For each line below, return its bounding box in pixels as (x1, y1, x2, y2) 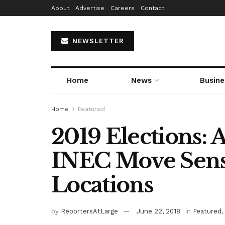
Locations (51, 172, 153, 198)
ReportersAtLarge (61, 207, 118, 215)
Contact (141, 5, 164, 12)
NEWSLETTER (70, 37, 124, 45)
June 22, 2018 (137, 207, 180, 215)
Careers (110, 5, 135, 12)
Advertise (75, 5, 104, 12)
